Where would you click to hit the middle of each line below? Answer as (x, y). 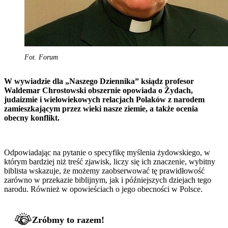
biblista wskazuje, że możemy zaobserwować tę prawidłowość (104, 170)
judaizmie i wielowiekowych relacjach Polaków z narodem (104, 99)
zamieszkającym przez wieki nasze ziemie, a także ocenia (101, 108)
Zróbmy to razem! (68, 220)
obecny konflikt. (32, 118)
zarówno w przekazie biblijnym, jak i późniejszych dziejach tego (108, 180)
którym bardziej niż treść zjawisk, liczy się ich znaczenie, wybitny (110, 161)
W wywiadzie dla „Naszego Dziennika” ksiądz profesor (99, 81)
